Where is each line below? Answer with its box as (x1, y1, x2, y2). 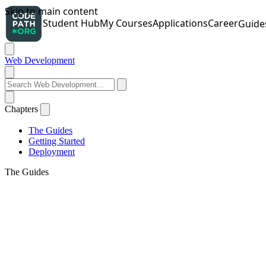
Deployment (28, 147, 75, 157)
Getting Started (28, 136, 85, 146)
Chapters (5, 104, 38, 114)
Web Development (5, 55, 75, 65)
